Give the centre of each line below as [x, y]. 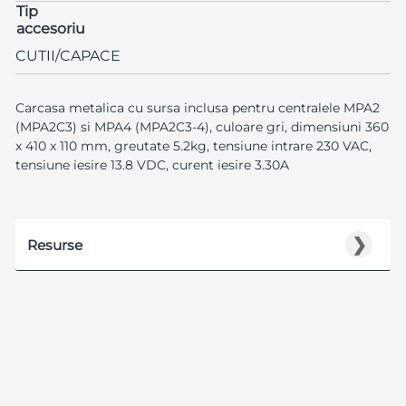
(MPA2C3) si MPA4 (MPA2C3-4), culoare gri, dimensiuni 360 [202, 127]
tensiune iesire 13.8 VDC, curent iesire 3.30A [152, 165]
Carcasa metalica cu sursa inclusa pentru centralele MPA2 [197, 108]
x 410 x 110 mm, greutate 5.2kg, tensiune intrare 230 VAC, [193, 146]
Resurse [54, 246]
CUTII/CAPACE [68, 56]
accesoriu [50, 29]
